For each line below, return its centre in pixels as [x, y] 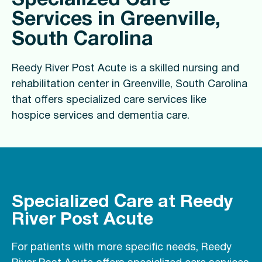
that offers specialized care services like [109, 101]
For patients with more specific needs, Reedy [122, 248]
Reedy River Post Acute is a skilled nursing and [125, 69]
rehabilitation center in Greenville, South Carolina [130, 85]
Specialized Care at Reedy [122, 203]
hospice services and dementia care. [101, 116]
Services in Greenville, [116, 20]
